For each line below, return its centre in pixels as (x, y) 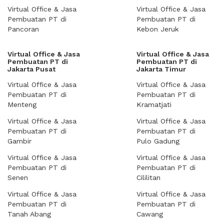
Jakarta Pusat (31, 69)
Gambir (19, 141)
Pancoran (23, 29)
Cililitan (148, 177)
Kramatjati (154, 104)
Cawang (150, 214)
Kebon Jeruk (157, 29)
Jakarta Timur (161, 69)
